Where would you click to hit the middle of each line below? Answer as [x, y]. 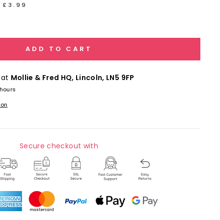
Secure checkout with [59, 146]
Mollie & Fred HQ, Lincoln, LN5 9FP [72, 77]
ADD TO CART [59, 49]
